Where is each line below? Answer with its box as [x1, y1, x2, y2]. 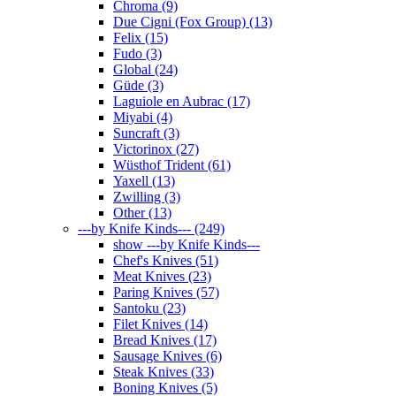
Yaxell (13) [113, 172, 175, 188]
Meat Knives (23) [113, 268, 211, 284]
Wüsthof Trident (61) [113, 156, 231, 172]
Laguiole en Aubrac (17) [113, 93, 250, 109]
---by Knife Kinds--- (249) [78, 220, 225, 236]
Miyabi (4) [113, 109, 172, 125]
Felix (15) [113, 29, 168, 45]
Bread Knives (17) [113, 331, 217, 347]
